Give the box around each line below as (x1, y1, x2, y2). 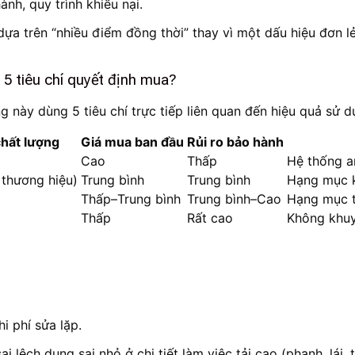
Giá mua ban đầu (81, 134, 184, 151)
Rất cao (187, 210, 233, 227)
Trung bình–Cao (187, 191, 281, 208)
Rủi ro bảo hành (187, 134, 284, 151)
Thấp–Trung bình (81, 191, 181, 208)
